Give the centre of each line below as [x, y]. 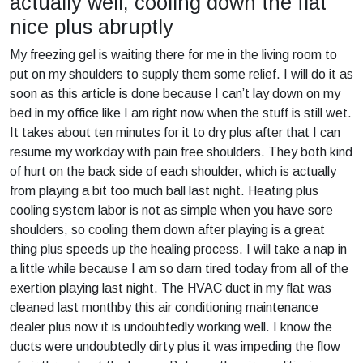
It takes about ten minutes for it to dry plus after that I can [175, 132]
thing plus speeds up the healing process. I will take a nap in [178, 249]
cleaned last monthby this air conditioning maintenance [164, 307]
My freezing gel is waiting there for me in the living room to [173, 55]
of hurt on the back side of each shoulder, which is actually [173, 171]
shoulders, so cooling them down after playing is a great [167, 230]
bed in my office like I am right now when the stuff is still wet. [181, 113]
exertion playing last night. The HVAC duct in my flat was [171, 288]
